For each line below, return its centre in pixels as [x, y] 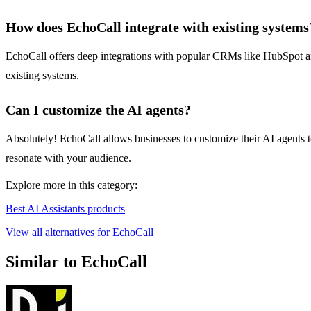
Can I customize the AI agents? [98, 110]
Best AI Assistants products [65, 209]
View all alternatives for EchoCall [79, 233]
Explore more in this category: [72, 185]
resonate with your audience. [68, 158]
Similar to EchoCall [76, 262]
